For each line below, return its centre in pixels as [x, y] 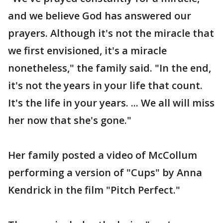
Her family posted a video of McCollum [103, 155]
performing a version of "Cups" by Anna [105, 173]
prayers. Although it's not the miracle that [111, 33]
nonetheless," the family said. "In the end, [110, 68]
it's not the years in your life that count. [105, 86]
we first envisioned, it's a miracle [87, 51]
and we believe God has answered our [100, 16]
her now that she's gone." [70, 120]
